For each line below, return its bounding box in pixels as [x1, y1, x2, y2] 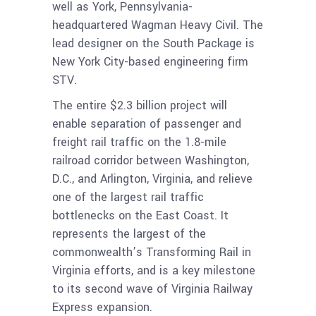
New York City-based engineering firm [52, 53, 248, 70]
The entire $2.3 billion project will [52, 97, 227, 114]
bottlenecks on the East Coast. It [52, 207, 229, 224]
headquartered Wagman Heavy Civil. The [52, 16, 263, 33]
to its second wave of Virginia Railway [52, 280, 253, 297]
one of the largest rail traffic [52, 188, 204, 205]
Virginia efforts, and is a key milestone [52, 262, 255, 279]
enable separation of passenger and [52, 115, 241, 132]
